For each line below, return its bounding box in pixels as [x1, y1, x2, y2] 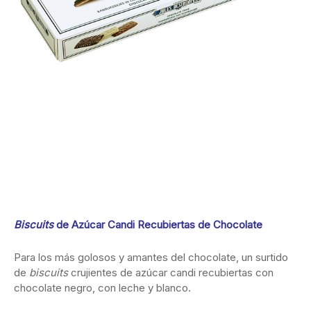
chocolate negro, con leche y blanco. [14, 281, 191, 295]
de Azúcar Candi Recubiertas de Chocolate [56, 218, 262, 232]
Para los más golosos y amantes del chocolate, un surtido [14, 251, 288, 264]
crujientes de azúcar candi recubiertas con [71, 266, 274, 280]
